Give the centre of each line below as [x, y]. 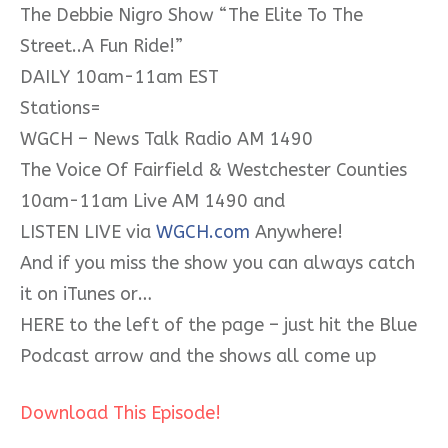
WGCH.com [203, 231]
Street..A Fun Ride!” [101, 45]
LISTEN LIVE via [88, 231]
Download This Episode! [120, 412]
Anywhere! [296, 231]
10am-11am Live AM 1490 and [152, 200]
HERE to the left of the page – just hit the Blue [218, 324]
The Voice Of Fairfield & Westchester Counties [213, 169]
